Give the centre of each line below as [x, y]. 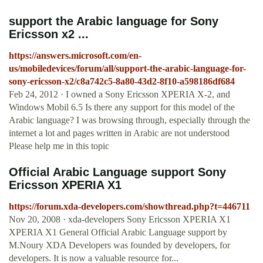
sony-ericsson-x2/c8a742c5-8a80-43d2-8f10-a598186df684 [122, 82]
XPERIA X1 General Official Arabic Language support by [118, 232]
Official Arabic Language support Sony [117, 172]
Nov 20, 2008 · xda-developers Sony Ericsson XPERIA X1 [120, 220]
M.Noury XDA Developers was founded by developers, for [119, 245]
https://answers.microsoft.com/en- [75, 56]
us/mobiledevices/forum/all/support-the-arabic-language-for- [127, 69]
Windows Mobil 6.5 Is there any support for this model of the [122, 107]
